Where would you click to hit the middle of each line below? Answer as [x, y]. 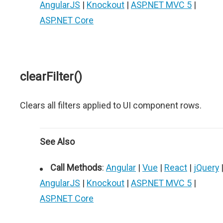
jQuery [206, 167]
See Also [57, 142]
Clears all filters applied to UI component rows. [111, 105]
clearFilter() [51, 77]
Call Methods [76, 167]
